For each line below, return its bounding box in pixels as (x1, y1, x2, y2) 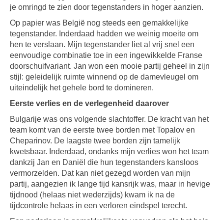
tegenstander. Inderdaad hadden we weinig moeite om (10, 29, 198, 38)
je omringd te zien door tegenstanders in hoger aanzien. (10, 3, 203, 11)
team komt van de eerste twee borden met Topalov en (10, 126, 195, 134)
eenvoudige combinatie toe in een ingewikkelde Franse (10, 51, 202, 59)
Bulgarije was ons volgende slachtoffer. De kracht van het (10, 115, 209, 123)
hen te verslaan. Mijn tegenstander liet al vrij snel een (10, 40, 194, 49)
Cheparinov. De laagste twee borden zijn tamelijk (10, 137, 180, 145)
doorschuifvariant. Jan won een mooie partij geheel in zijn (10, 62, 210, 70)
